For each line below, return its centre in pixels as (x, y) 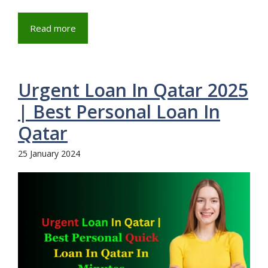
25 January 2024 (49, 154)
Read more (53, 28)
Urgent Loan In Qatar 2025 (133, 90)
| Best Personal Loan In (119, 112)
